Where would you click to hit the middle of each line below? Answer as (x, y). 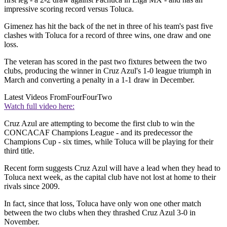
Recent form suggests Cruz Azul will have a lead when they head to (112, 168)
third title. (19, 151)
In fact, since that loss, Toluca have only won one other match (103, 204)
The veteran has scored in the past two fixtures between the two (105, 62)
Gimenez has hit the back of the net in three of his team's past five (108, 26)
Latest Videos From (35, 97)
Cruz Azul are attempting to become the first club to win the (99, 124)
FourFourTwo (89, 97)
